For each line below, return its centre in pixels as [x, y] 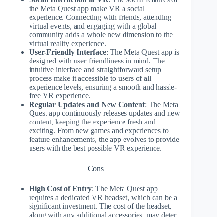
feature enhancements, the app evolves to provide [104, 139]
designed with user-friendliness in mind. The [97, 61]
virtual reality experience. [68, 43]
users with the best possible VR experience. [95, 148]
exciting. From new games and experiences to [99, 131]
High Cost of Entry [60, 189]
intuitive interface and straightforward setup [95, 70]
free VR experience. [60, 96]
